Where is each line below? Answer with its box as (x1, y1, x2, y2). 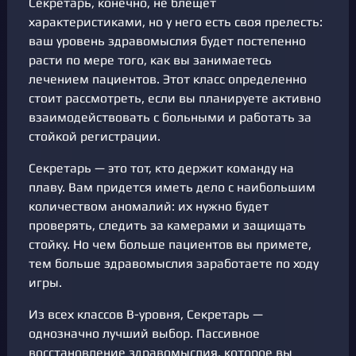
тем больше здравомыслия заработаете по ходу (29, 256, 319, 272)
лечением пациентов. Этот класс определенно (29, 71, 307, 87)
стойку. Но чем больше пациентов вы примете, (29, 237, 311, 253)
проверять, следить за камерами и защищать (29, 218, 306, 234)
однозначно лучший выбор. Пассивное (29, 326, 260, 342)
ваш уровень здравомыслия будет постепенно (29, 33, 306, 48)
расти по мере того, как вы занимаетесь (29, 52, 272, 68)
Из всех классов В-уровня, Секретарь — (29, 307, 263, 323)
